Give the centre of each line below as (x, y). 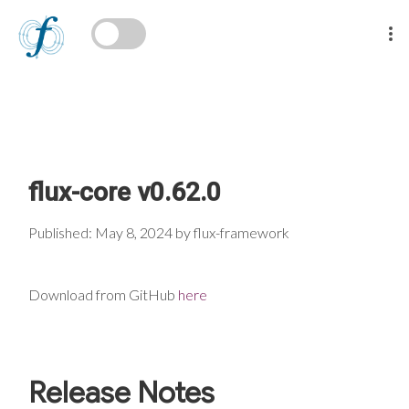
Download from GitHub (103, 294)
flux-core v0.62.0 (125, 192)
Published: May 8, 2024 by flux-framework (159, 232)
